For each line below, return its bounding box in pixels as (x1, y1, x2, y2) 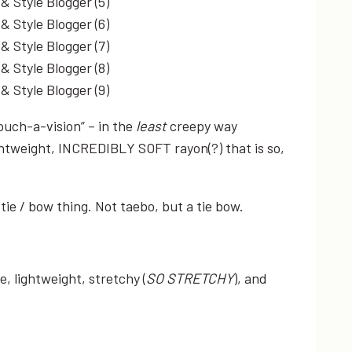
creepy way (170, 116, 237, 134)
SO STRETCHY (146, 269, 233, 287)
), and (233, 269, 267, 287)
